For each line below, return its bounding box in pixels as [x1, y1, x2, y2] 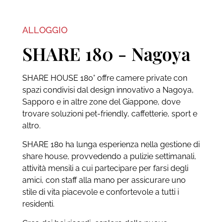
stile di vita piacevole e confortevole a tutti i [22, 187, 179, 197]
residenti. [22, 199, 55, 209]
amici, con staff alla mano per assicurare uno [22, 175, 186, 185]
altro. [22, 120, 41, 130]
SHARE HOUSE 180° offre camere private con [22, 73, 187, 83]
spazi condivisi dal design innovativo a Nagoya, [22, 85, 194, 95]
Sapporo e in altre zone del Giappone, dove [22, 97, 180, 107]
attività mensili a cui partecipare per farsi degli [22, 164, 188, 173]
